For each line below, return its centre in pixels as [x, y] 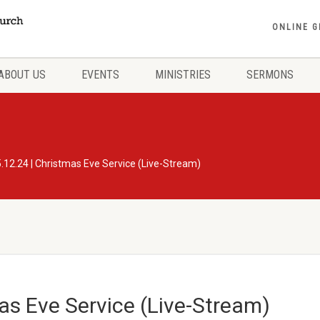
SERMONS [270, 75]
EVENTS [100, 75]
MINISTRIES [183, 75]
